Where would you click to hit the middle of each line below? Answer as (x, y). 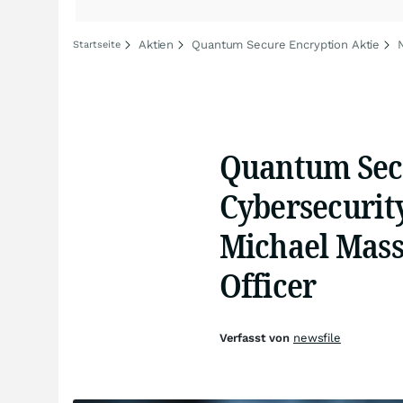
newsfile (317, 338)
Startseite (97, 45)
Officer (268, 285)
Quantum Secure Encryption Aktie (286, 45)
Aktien (157, 45)
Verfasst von (256, 338)
